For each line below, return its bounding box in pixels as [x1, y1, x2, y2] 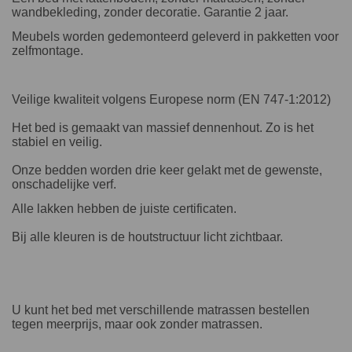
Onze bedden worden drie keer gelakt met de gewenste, [12, 163, 322, 177]
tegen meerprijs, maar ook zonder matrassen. [12, 317, 262, 331]
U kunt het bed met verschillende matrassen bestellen [12, 302, 310, 317]
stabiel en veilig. [12, 134, 102, 148]
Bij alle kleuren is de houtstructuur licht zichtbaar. [12, 229, 283, 244]
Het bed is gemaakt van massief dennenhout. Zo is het [12, 120, 313, 134]
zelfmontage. [12, 43, 83, 57]
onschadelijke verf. [12, 177, 116, 191]
